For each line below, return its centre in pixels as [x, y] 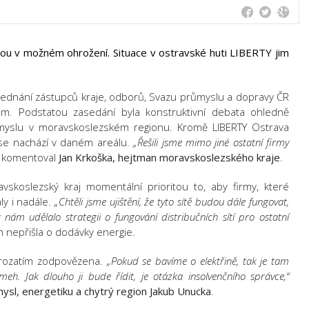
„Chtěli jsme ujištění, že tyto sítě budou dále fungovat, [172, 201]
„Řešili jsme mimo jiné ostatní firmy [211, 142]
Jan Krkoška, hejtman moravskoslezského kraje [169, 157]
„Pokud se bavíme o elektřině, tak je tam [198, 261]
